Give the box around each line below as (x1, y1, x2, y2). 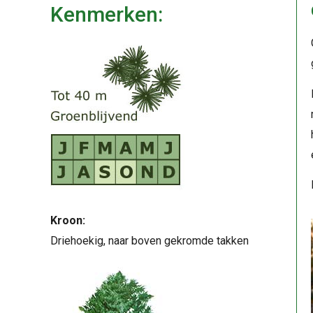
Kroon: (50, 214, 85, 228)
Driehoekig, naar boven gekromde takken (50, 234, 249, 248)
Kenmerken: (50, 2, 163, 27)
